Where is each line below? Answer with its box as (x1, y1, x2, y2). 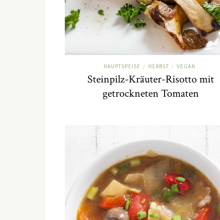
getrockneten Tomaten (103, 86, 199, 101)
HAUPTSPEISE (104, 63, 140, 70)
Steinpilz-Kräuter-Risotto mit (87, 72, 214, 87)
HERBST (148, 63, 169, 70)
